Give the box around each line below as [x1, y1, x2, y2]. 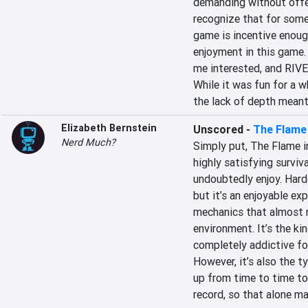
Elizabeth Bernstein [61, 122, 157, 134]
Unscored [192, 122, 243, 136]
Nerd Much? [61, 136, 115, 148]
